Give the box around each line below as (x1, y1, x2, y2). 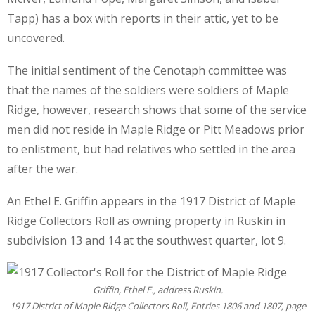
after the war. (7, 160, 78, 176)
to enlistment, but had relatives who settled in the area (7, 141, 295, 157)
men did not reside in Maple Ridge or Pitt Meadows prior (7, 121, 304, 137)
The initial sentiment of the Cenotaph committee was (7, 62, 287, 78)
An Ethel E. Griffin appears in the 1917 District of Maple (7, 193, 296, 209)
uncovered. (7, 30, 65, 46)
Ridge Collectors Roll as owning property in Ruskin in (7, 212, 285, 229)
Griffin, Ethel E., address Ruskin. (92, 283, 223, 297)
